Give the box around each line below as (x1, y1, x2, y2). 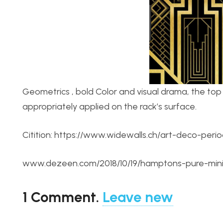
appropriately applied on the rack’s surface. (22, 101, 197, 112)
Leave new (103, 188, 173, 206)
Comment (31, 188, 96, 206)
